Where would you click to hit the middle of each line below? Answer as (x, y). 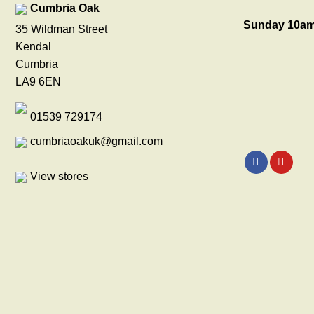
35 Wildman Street (61, 29)
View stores (59, 176)
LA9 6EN (38, 81)
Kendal (33, 46)
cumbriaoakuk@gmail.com (96, 141)
